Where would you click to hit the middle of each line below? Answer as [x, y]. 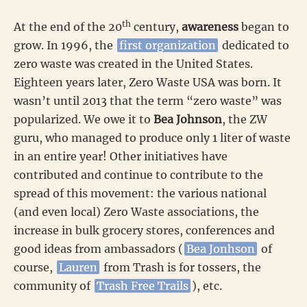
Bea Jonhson [221, 248]
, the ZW [245, 119]
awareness [210, 26]
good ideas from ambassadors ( [98, 248]
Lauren [78, 267]
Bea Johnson [188, 119]
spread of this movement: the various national [140, 193]
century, [156, 26]
